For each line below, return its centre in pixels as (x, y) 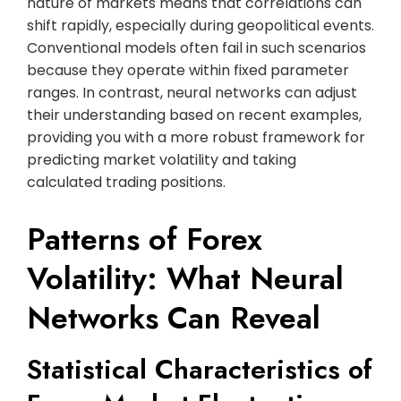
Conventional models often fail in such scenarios (196, 47)
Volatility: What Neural (185, 278)
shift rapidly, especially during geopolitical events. (200, 25)
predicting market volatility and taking (162, 159)
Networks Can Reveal (174, 318)
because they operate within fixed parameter (188, 70)
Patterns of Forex (145, 239)
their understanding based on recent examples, (194, 115)
